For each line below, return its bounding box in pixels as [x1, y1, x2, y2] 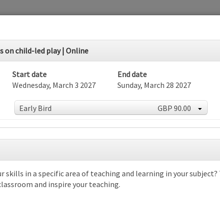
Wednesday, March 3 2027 [12, 80, 96, 90]
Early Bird [19, 103, 52, 113]
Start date [12, 69, 47, 79]
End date [117, 69, 147, 79]
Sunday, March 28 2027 [117, 80, 191, 90]
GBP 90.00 [157, 103, 191, 113]
